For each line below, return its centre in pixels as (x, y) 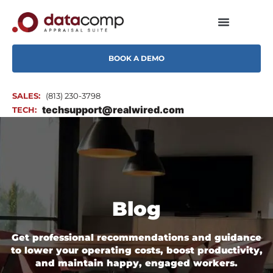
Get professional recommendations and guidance (136, 238)
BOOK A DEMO (136, 58)
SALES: (26, 96)
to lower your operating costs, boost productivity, (136, 250)
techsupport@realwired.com (113, 110)
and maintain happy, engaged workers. (136, 263)
